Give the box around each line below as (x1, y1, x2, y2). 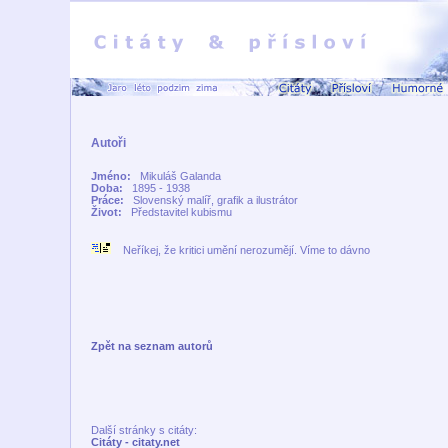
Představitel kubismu (127, 206, 232, 218)
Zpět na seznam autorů (90, 340, 213, 352)
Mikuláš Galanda (136, 170, 221, 182)
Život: (90, 206, 128, 218)
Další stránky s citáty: (90, 424, 197, 436)
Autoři (90, 136, 126, 150)
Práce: (90, 194, 130, 206)
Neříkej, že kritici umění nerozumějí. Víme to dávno (110, 244, 370, 256)
